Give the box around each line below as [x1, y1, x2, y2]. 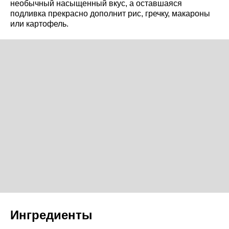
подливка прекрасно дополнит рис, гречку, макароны [10, 9, 210, 18]
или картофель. [10, 19, 68, 28]
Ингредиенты [10, 208, 93, 222]
